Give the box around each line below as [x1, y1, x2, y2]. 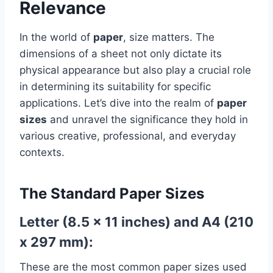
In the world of [19, 30, 93, 43]
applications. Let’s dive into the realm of [19, 96, 217, 109]
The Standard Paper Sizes [19, 184, 204, 202]
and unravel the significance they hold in [47, 113, 248, 126]
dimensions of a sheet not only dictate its [19, 47, 222, 60]
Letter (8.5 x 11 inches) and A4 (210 [19, 213, 253, 230]
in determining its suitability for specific [19, 80, 211, 93]
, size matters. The [123, 30, 214, 43]
